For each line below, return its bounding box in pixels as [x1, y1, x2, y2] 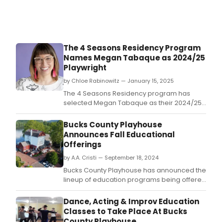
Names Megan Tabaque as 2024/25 [63, 53, 205, 63]
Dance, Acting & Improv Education [63, 196, 199, 207]
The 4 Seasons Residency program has [63, 89, 190, 99]
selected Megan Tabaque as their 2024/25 [63, 98, 202, 108]
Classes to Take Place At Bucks [63, 206, 187, 217]
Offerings [63, 139, 102, 150]
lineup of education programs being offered [63, 175, 206, 185]
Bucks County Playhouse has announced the [63, 166, 206, 175]
